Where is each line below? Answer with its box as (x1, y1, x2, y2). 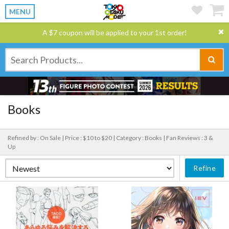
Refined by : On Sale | (8, 134, 65, 142)
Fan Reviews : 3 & (166, 134, 213, 142)
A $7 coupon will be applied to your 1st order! (42, 28, 187, 37)
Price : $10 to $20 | (65, 134, 116, 142)
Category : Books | (116, 134, 166, 142)
